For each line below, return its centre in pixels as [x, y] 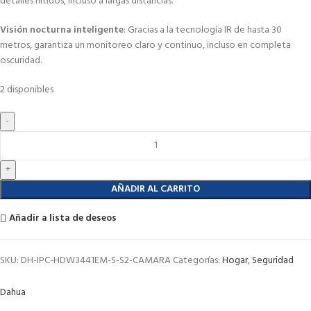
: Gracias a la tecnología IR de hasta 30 [203, 30]
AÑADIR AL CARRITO [155, 189]
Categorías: [196, 260]
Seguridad [273, 260]
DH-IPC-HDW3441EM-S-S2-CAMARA [97, 260]
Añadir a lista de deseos [63, 219]
